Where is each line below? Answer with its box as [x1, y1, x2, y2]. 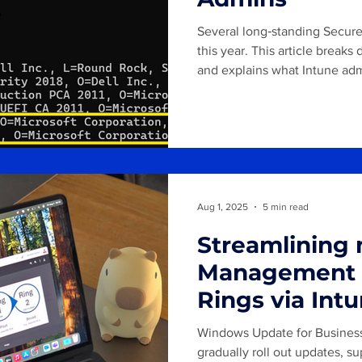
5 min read [263, 200, 309, 213]
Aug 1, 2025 [197, 200, 248, 213]
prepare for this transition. [197, 82, 342, 96]
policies [197, 313, 287, 341]
